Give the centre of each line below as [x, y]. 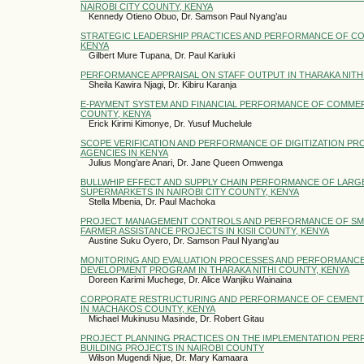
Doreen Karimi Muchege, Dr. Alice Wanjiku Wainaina [190, 279]
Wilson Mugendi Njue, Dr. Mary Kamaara [168, 357]
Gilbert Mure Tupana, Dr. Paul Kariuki [162, 55]
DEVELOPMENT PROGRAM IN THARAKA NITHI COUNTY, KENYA [215, 269]
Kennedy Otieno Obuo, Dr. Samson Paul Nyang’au [188, 16]
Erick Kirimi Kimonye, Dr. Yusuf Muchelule [170, 123]
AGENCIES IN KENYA [124, 152]
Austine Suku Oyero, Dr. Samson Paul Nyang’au [184, 240]
